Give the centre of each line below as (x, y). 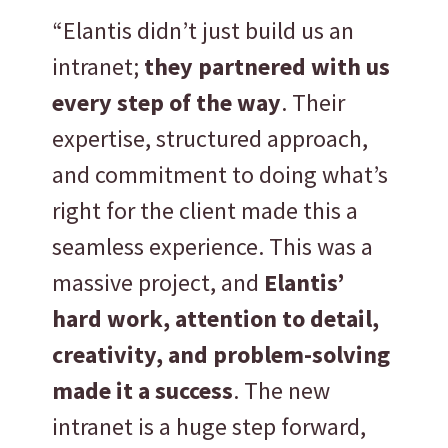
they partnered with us (265, 66)
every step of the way (167, 102)
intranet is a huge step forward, (209, 426)
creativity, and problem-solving (221, 354)
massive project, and (158, 282)
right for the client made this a (205, 210)
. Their (313, 102)
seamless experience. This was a (213, 246)
